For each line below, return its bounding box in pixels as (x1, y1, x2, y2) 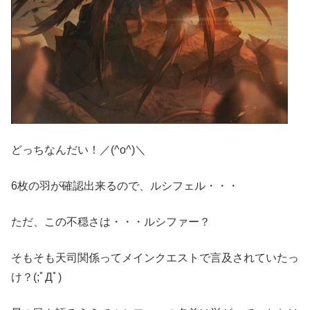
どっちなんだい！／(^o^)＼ (11, 143, 146, 156)
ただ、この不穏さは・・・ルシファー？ (11, 215, 210, 228)
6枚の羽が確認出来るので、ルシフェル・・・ (11, 179, 239, 192)
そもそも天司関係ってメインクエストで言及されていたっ (11, 251, 299, 264)
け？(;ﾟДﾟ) (11, 271, 62, 283)
